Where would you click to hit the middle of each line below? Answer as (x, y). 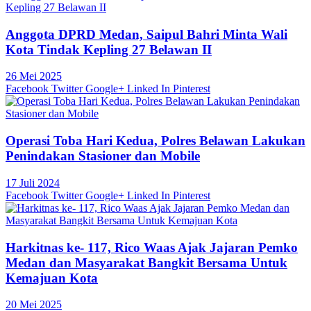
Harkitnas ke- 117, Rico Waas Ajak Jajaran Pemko (152, 247)
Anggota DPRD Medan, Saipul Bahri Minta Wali (146, 34)
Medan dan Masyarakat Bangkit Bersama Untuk (146, 262)
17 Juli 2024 (33, 183)
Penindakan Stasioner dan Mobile (103, 156)
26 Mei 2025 (34, 76)
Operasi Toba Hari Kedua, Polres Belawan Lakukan (155, 141)
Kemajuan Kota (52, 278)
